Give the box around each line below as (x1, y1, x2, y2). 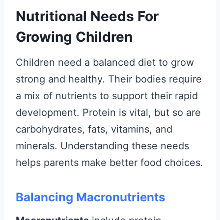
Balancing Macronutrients (16, 190, 165, 204)
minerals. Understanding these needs (16, 140, 189, 152)
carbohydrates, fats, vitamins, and (16, 123, 172, 135)
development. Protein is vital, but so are (16, 107, 201, 118)
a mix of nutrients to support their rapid (16, 90, 198, 102)
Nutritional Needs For (16, 8, 159, 25)
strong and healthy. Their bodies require (16, 73, 202, 85)
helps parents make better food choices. (16, 157, 203, 168)
